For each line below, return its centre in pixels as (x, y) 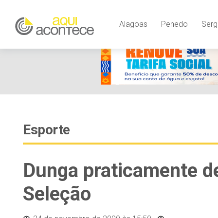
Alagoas (133, 24)
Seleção (57, 194)
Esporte (46, 130)
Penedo (174, 24)
